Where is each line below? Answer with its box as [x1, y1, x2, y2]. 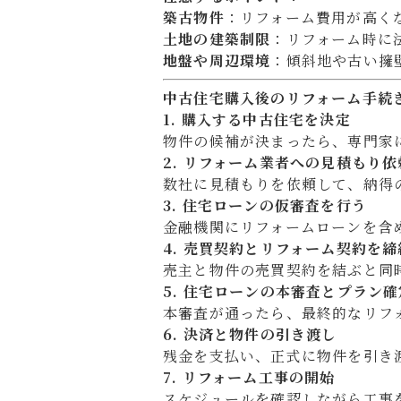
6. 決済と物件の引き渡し [163, 324, 337, 345]
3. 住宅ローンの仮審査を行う [163, 195, 367, 216]
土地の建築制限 [163, 29, 271, 49]
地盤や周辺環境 [163, 50, 271, 71]
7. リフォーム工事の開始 [163, 367, 336, 388]
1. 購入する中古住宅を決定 [163, 109, 351, 130]
